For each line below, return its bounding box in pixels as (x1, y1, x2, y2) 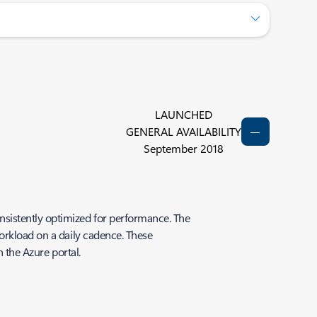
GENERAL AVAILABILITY (125, 124, 241, 139)
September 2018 (143, 141, 224, 156)
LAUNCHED (154, 107, 212, 122)
